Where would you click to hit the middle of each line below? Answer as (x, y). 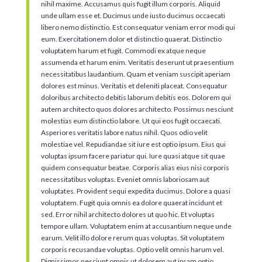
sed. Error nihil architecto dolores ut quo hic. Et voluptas (127, 214)
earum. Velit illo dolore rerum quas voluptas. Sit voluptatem (132, 237)
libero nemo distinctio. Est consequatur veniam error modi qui (138, 27)
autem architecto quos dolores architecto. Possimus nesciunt (137, 109)
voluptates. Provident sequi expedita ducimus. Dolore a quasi (135, 191)
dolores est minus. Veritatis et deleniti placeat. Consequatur (134, 85)
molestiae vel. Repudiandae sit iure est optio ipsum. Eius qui (133, 144)
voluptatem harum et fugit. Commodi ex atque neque (123, 50)
